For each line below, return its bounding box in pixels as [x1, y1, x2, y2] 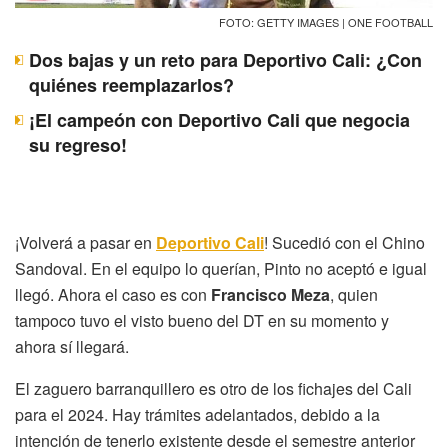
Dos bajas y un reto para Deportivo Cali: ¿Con [29, 47, 422, 74]
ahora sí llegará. [15, 335, 129, 359]
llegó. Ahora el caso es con [15, 283, 211, 307]
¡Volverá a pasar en [15, 231, 156, 255]
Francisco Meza [211, 283, 330, 307]
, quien [330, 283, 378, 307]
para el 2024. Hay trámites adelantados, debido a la [15, 403, 380, 427]
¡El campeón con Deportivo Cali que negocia [29, 107, 410, 134]
